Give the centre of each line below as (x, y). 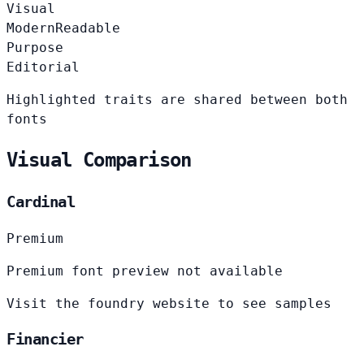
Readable (88, 28)
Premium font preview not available (145, 271)
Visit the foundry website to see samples (169, 303)
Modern (31, 28)
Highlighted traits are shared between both (177, 100)
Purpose (35, 48)
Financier (45, 340)
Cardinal (41, 202)
